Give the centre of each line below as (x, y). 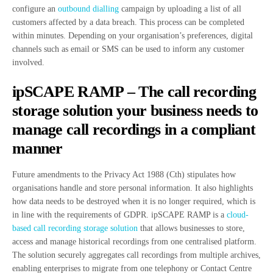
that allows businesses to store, (191, 229)
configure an (35, 9)
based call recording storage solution (75, 229)
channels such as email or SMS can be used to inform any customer (128, 49)
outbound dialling (88, 9)
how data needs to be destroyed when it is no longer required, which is (134, 202)
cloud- (238, 215)
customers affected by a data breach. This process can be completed (128, 22)
